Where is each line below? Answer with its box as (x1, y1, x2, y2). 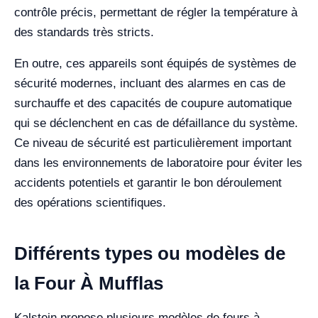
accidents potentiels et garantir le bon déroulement (14, 176, 282, 190)
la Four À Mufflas (14, 273, 163, 295)
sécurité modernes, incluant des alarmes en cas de (14, 77, 285, 91)
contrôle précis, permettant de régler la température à (14, 6, 297, 20)
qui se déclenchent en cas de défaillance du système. (14, 116, 298, 131)
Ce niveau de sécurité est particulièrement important (14, 136, 292, 150)
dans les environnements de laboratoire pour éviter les (14, 156, 302, 170)
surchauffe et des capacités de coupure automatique (14, 97, 292, 111)
